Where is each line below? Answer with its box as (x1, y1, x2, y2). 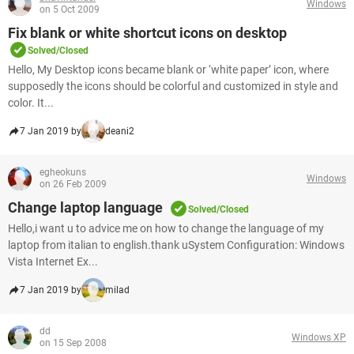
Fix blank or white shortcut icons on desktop (8, 24, 287, 41)
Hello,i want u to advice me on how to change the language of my (8, 222, 324, 235)
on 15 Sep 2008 (40, 337, 107, 348)
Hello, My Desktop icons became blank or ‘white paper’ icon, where (8, 63, 329, 76)
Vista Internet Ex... (8, 255, 98, 268)
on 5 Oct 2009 (40, 4, 100, 15)
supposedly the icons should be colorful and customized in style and (8, 80, 338, 92)
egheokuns (40, 167, 86, 178)
